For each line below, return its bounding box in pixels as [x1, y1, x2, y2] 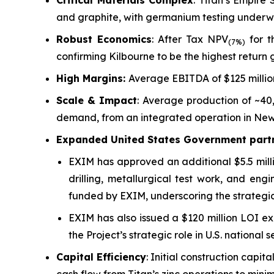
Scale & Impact [56, 94, 138, 106]
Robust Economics [56, 33, 152, 45]
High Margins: [56, 72, 128, 84]
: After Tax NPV [152, 33, 229, 45]
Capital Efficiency [56, 251, 147, 263]
